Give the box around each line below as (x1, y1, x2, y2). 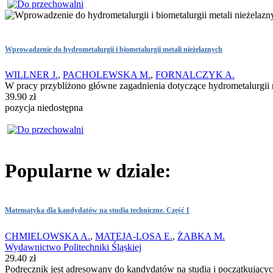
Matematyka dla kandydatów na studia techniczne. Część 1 (5, 206, 190, 215)
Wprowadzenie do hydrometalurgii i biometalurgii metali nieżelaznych (5, 44, 222, 54)
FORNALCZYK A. (155, 69, 235, 80)
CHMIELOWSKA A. (5, 230, 90, 241)
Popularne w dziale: (5, 159, 171, 182)
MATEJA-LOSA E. (95, 230, 172, 241)
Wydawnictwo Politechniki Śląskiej (5, 241, 141, 252)
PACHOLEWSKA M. (63, 69, 151, 80)
